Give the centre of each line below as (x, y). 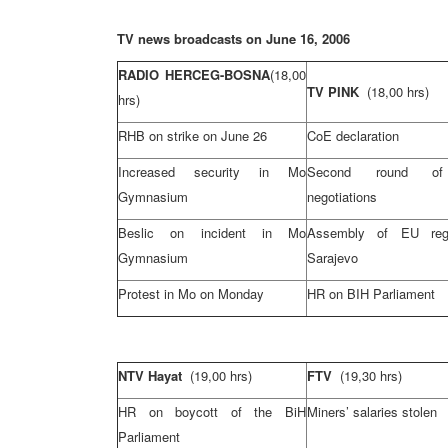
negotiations (342, 196)
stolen (417, 411)
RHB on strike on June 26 (192, 135)
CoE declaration (353, 135)
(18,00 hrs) (398, 91)
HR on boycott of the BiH (212, 411)
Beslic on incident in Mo (212, 232)
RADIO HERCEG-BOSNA (194, 74)
